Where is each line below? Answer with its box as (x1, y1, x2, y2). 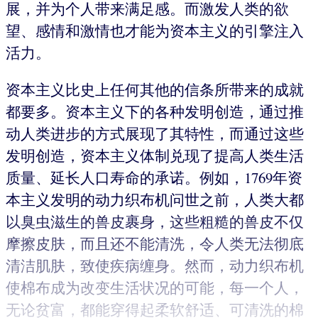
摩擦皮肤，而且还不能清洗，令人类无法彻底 (6, 233, 304, 253)
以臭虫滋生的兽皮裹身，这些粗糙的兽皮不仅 (6, 211, 304, 231)
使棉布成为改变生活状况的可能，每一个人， (6, 277, 304, 297)
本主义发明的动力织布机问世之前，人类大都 (6, 189, 304, 209)
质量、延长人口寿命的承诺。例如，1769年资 (6, 167, 302, 187)
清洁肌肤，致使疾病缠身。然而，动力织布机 (6, 255, 304, 275)
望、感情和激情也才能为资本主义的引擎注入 (6, 21, 304, 41)
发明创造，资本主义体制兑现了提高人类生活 (6, 145, 304, 165)
